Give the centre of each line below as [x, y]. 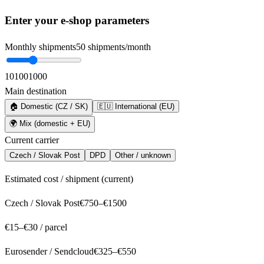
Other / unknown [143, 156]
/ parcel [54, 227]
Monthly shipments [40, 47]
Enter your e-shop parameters [77, 20]
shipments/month [119, 47]
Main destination [36, 91]
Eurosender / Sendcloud [49, 252]
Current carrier [32, 140]
